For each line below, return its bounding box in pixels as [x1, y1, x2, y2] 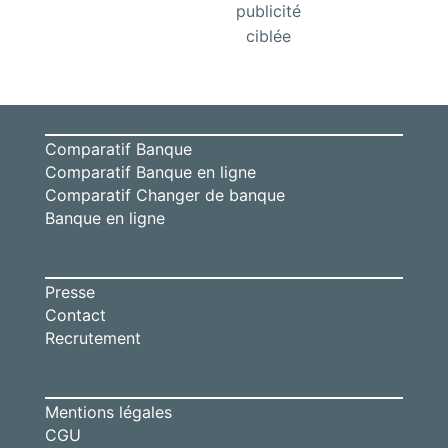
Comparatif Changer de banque [44, 185, 285, 206]
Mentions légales [44, 402, 172, 423]
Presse [44, 282, 95, 303]
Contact [44, 305, 106, 326]
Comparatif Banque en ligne [44, 162, 256, 183]
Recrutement [44, 328, 141, 349]
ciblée [246, 26, 292, 47]
